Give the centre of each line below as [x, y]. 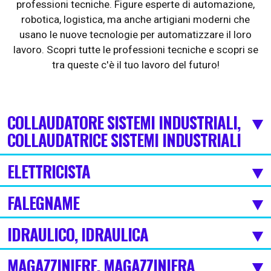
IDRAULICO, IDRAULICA [78, 234]
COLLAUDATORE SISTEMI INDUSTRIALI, [124, 122]
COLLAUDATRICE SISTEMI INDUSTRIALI [124, 140]
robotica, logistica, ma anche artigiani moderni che [135, 19]
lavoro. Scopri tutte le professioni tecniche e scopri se [135, 50]
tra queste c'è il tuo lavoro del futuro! [135, 65]
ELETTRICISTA [49, 171]
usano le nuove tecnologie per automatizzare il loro [135, 34]
